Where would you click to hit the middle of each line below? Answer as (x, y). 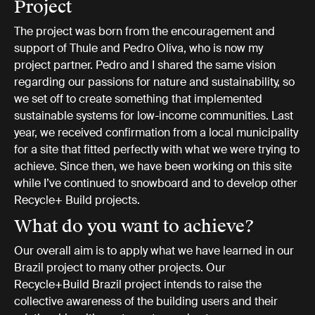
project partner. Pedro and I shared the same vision (145, 65)
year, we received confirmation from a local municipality (156, 133)
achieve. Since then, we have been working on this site (153, 167)
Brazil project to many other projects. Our (120, 268)
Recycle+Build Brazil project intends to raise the (138, 285)
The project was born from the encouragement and (144, 32)
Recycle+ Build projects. (77, 200)
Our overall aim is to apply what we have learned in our (154, 251)
